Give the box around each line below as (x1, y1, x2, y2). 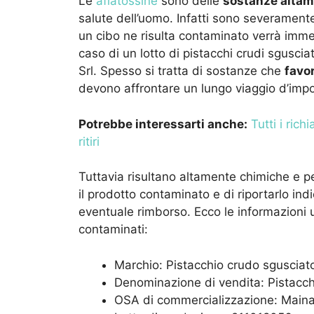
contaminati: (78, 222, 148, 237)
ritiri (78, 134, 100, 149)
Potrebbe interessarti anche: (78, 116, 247, 131)
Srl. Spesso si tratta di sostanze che (78, 64, 285, 78)
